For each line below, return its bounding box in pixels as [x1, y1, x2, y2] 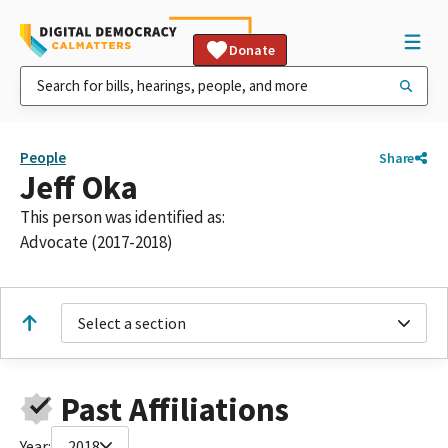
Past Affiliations [60, 388, 289, 430]
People [20, 148, 66, 167]
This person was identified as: [20, 206, 225, 228]
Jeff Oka [20, 167, 138, 208]
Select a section [78, 313, 186, 333]
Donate [229, 41, 275, 59]
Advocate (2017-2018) [20, 231, 173, 253]
